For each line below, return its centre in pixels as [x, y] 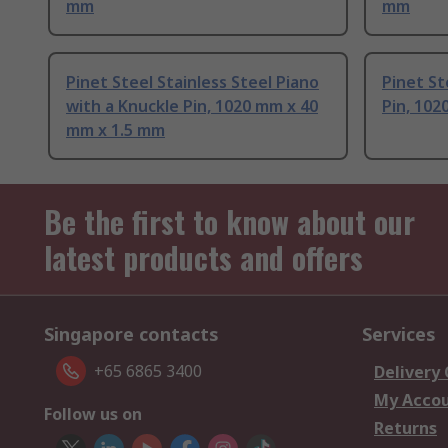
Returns [405, 428]
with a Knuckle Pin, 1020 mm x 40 [192, 106]
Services [399, 334]
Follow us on [93, 414]
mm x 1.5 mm [115, 130]
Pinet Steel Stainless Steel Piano [192, 82]
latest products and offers [203, 258]
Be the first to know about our [229, 222]
